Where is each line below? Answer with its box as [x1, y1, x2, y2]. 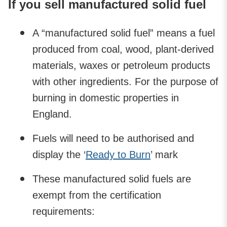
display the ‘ [32, 148, 86, 160]
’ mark [150, 148, 178, 160]
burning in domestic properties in [32, 92, 179, 103]
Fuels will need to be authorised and [32, 132, 194, 144]
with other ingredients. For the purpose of [32, 75, 218, 87]
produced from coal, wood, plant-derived [32, 43, 214, 55]
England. [32, 108, 72, 120]
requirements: [32, 205, 95, 217]
